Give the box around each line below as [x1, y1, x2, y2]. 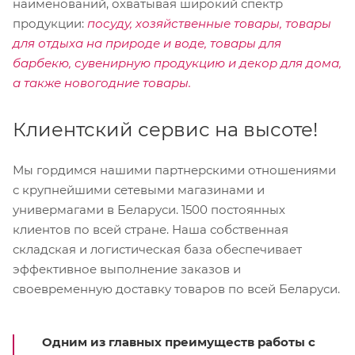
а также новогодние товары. [13, 75, 191, 91]
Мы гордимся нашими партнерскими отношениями [13, 162, 336, 178]
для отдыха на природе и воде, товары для [13, 36, 281, 52]
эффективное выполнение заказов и [13, 261, 241, 277]
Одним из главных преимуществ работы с [42, 334, 315, 350]
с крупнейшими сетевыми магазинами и [13, 182, 265, 198]
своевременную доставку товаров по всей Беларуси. [13, 281, 340, 297]
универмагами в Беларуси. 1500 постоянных [13, 202, 285, 218]
